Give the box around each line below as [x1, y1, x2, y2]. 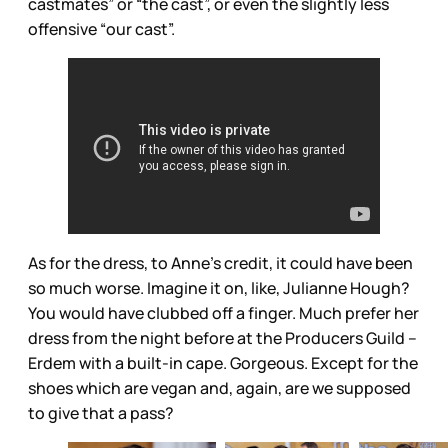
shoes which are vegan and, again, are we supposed [28, 376, 411, 399]
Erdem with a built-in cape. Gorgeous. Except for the [28, 351, 418, 374]
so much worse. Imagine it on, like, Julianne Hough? [28, 276, 410, 299]
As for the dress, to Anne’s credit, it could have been [28, 251, 413, 274]
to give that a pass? [28, 401, 174, 424]
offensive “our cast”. [28, 18, 175, 41]
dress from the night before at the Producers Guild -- [28, 326, 417, 349]
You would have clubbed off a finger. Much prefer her [28, 301, 419, 324]
